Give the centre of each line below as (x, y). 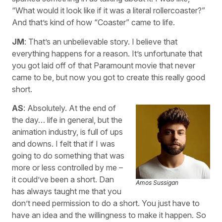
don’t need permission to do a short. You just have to (106, 203)
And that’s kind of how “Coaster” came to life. (93, 23)
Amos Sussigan (157, 183)
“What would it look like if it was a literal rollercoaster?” (109, 11)
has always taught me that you (67, 192)
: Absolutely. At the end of (70, 108)
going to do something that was (68, 156)
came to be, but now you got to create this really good (109, 77)
